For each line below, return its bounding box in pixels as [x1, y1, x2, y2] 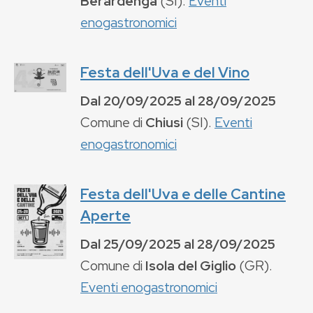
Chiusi [145, 112, 183, 131]
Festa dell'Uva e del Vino [80, 62, 249, 82]
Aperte [80, 205, 131, 225]
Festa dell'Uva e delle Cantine [80, 184, 286, 203]
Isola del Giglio [145, 256, 236, 275]
